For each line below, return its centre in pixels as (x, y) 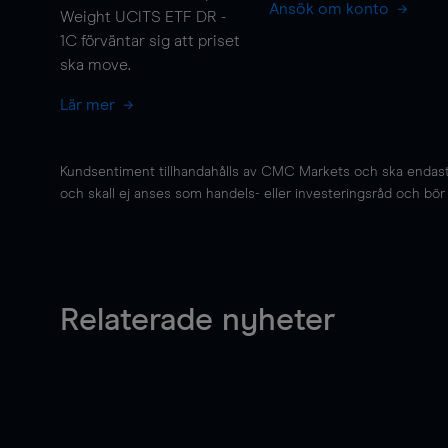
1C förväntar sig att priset (150, 41)
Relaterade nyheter (197, 321)
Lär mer (89, 105)
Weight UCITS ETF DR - (143, 17)
